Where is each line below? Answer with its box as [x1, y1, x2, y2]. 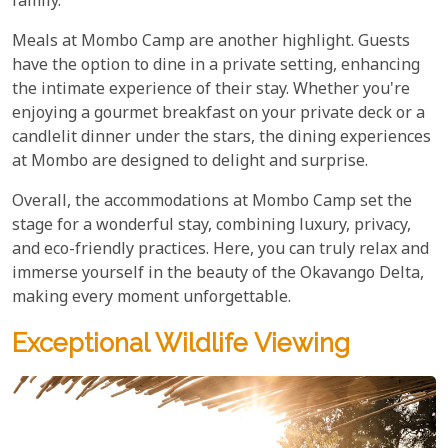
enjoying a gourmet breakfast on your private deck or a [12, 102, 425, 126]
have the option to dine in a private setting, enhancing [12, 54, 420, 78]
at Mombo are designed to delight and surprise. [12, 150, 368, 174]
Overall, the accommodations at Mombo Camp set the [12, 190, 412, 214]
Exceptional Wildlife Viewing [12, 327, 350, 358]
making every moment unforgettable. [12, 286, 291, 310]
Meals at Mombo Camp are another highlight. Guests [12, 30, 410, 54]
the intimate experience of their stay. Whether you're [12, 78, 410, 102]
